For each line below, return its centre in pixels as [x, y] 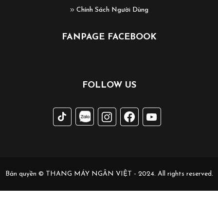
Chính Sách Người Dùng [111, 10]
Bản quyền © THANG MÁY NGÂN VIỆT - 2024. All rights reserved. [109, 174]
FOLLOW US [109, 85]
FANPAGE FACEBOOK [109, 37]
